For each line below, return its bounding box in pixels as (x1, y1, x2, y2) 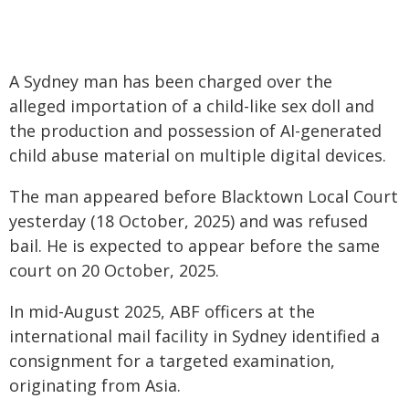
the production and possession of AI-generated (9, 120, 382, 142)
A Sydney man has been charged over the (9, 70, 332, 92)
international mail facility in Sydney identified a (9, 325, 380, 347)
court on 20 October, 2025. (9, 259, 219, 281)
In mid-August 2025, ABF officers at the (9, 300, 315, 322)
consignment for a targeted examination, (9, 350, 335, 372)
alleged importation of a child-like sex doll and (9, 95, 374, 117)
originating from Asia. (9, 374, 181, 396)
